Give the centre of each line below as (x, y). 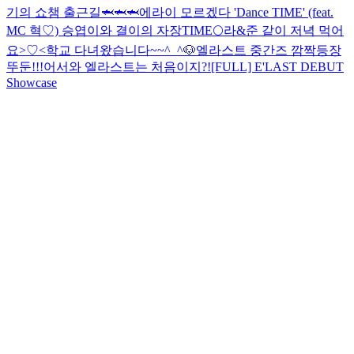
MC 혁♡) (34, 30)
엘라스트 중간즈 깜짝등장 (269, 50)
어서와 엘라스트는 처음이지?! (127, 66)
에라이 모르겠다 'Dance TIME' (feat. (236, 12)
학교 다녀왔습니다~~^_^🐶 (121, 50)
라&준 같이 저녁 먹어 (284, 30)
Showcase (32, 82)
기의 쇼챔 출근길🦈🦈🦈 (73, 12)
